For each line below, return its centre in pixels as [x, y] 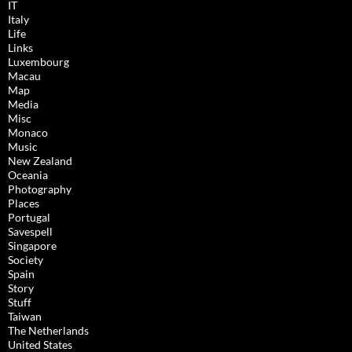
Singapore [32, 246]
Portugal [29, 218]
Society [26, 260]
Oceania [28, 175]
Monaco [28, 133]
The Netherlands [48, 331]
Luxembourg [38, 62]
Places [24, 203]
